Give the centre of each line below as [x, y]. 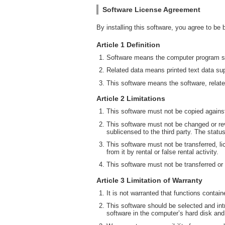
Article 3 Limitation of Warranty [149, 180]
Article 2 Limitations [131, 99]
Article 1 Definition [128, 45]
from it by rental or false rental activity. [162, 152]
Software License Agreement [151, 10]
